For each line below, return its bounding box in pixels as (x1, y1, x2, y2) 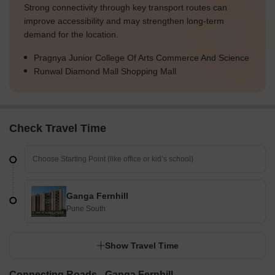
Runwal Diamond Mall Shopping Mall (34, 66, 176, 77)
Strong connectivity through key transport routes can (24, 2, 227, 13)
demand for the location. (24, 29, 118, 40)
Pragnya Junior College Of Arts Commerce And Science (34, 53, 249, 63)
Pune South (66, 204, 106, 214)
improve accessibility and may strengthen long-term (24, 16, 224, 26)
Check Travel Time (9, 122, 106, 135)
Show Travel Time (105, 241, 179, 251)
